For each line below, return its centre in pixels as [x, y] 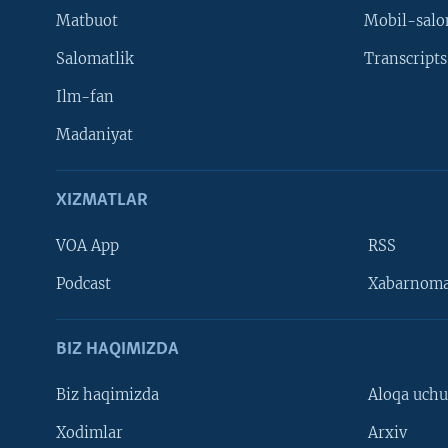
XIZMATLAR [102, 201]
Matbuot [87, 21]
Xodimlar [89, 433]
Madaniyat [94, 135]
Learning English [69, 271]
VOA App [87, 246]
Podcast [83, 284]
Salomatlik [95, 59]
